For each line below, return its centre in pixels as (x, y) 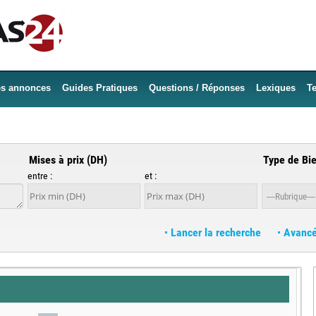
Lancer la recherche (216, 232)
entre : (40, 176)
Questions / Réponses (197, 88)
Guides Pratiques (100, 88)
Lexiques (276, 88)
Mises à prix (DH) (68, 160)
